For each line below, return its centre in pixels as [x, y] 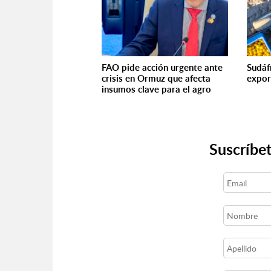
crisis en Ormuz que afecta [156, 78]
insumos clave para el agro [156, 89]
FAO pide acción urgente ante [162, 67]
